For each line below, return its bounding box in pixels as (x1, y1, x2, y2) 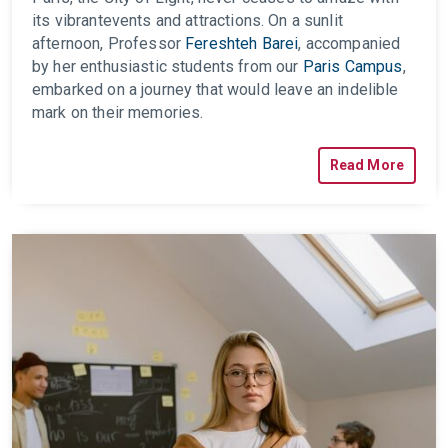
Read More (329, 157, 404, 173)
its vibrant (32, 11, 103, 30)
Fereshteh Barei (185, 34, 299, 53)
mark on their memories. (32, 103, 204, 122)
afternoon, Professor (32, 34, 186, 53)
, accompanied (298, 34, 401, 53)
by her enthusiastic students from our (32, 57, 299, 76)
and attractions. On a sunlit (151, 11, 343, 30)
